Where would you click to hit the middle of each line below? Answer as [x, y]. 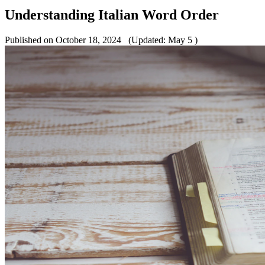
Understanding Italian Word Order [112, 14]
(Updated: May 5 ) [161, 40]
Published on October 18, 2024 [64, 40]
